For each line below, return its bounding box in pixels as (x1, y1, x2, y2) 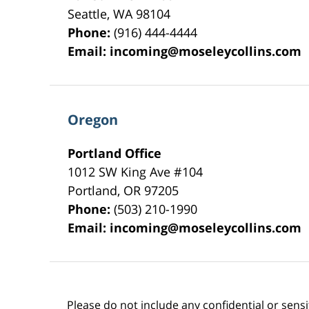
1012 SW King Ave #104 (68, 163, 203, 180)
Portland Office (68, 144, 162, 161)
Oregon (68, 110, 119, 129)
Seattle (68, 5, 108, 22)
